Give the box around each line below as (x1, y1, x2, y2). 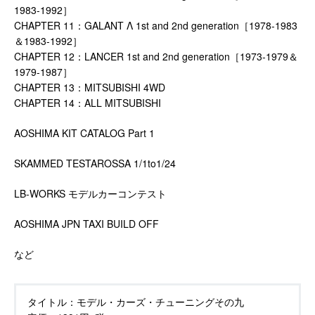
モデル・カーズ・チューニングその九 (77, 294, 244, 309)
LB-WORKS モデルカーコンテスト (14, 186, 167, 200)
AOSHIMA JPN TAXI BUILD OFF (14, 216, 159, 231)
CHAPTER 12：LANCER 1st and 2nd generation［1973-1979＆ (14, 49, 298, 63)
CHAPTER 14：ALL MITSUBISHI (14, 95, 161, 110)
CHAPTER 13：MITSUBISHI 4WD (14, 79, 165, 94)
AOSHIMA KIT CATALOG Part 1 (14, 125, 155, 140)
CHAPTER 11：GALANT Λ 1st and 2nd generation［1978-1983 (14, 18, 297, 32)
